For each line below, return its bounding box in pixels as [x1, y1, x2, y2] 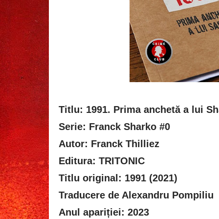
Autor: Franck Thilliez [59, 138, 159, 149]
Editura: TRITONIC [59, 155, 145, 166]
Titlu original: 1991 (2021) [59, 172, 180, 183]
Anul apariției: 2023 [59, 206, 149, 218]
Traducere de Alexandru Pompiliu [59, 189, 214, 200]
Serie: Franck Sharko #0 [59, 121, 170, 132]
